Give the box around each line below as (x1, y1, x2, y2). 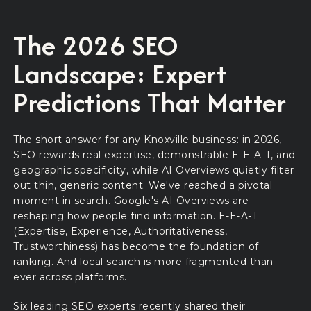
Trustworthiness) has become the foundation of (13, 240, 259, 253)
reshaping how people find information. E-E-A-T (13, 210, 258, 223)
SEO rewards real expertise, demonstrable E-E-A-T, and (13, 149, 296, 162)
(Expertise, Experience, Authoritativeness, (13, 225, 228, 238)
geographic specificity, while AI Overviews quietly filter (13, 164, 294, 177)
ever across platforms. (13, 271, 127, 284)
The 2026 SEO (13, 26, 179, 65)
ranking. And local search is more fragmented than (13, 255, 274, 269)
